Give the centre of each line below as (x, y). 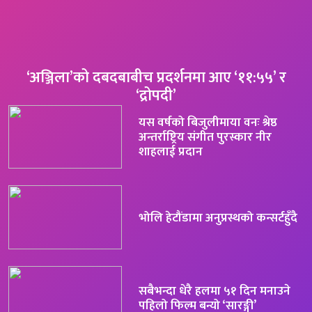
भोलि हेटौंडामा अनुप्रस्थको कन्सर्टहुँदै (218, 217)
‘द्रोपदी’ (156, 95)
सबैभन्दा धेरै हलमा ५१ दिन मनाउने (214, 290)
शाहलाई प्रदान (170, 152)
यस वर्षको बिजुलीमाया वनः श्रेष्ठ (208, 123)
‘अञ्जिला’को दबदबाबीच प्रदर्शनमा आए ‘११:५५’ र (156, 77)
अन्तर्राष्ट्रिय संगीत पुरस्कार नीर (205, 137)
